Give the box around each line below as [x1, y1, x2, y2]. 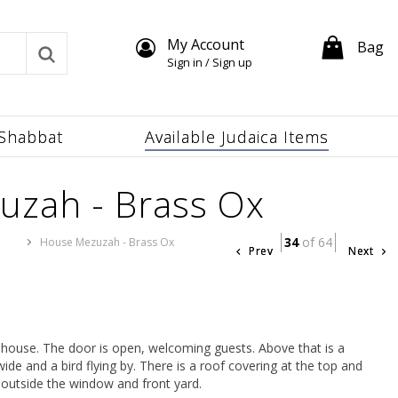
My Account [166, 35, 244, 54]
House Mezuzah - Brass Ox [39, 235, 174, 250]
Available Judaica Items [144, 126, 329, 147]
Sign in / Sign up [166, 54, 252, 70]
